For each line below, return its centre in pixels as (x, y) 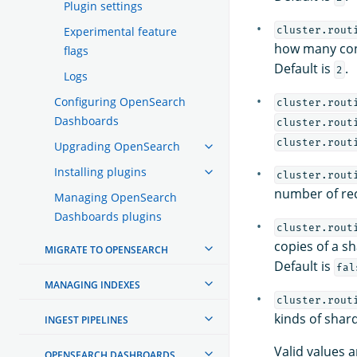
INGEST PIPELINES (86, 320)
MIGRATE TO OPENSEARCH (106, 249)
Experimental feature (120, 31)
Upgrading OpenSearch (117, 146)
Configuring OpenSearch (120, 101)
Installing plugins (100, 171)
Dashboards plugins (108, 216)
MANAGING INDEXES (92, 284)
